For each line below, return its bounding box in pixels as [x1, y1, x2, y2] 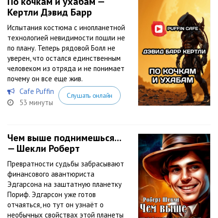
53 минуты [19, 98, 53, 107]
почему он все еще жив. [7, 74, 83, 83]
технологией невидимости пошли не [7, 33, 125, 42]
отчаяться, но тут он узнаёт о [7, 200, 104, 209]
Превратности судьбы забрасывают [7, 159, 124, 168]
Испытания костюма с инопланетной [7, 23, 125, 32]
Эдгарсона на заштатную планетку [7, 180, 122, 189]
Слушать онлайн [66, 91, 112, 100]
